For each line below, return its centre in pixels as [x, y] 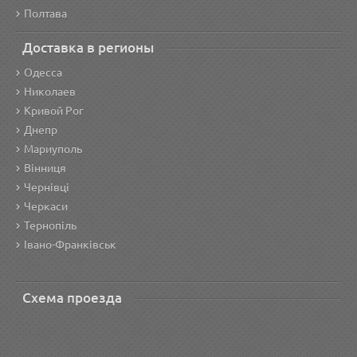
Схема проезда [72, 298]
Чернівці [47, 187]
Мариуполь [53, 149]
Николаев [50, 92]
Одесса [43, 73]
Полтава [45, 14]
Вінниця [45, 168]
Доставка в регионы [88, 47]
